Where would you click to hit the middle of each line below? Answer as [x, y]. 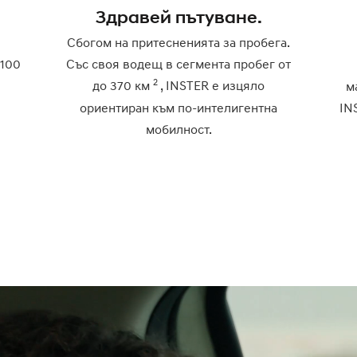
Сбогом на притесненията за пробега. [179, 42]
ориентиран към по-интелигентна [179, 107]
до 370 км [123, 85]
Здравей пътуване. [178, 16]
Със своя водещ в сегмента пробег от [179, 63]
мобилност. [178, 129]
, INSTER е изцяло [212, 85]
